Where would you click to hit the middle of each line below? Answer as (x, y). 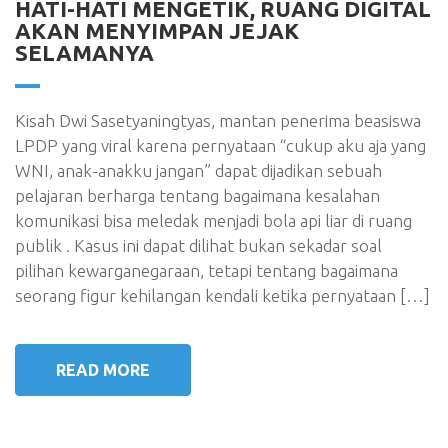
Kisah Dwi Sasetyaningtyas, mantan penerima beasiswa (218, 120)
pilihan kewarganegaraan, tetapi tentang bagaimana (206, 270)
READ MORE (103, 370)
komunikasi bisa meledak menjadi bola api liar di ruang (213, 220)
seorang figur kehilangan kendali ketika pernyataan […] (222, 295)
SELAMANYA (84, 52)
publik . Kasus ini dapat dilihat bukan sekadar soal (198, 245)
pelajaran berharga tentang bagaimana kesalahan (197, 195)
